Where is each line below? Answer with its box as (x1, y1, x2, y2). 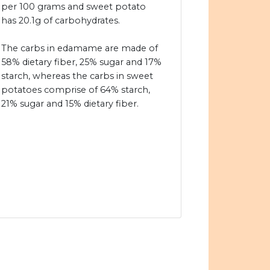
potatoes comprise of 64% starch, (1, 84, 150, 96)
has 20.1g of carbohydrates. (1, 15, 120, 27)
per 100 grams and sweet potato (1, 1, 146, 13)
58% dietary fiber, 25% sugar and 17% (1, 57, 162, 68)
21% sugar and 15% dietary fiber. (1, 98, 139, 110)
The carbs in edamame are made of (1, 43, 158, 54)
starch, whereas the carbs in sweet (1, 71, 153, 82)
